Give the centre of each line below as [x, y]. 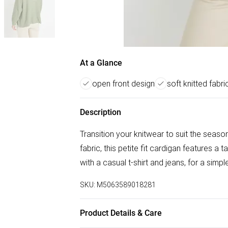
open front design [123, 83]
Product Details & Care [121, 213]
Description [101, 112]
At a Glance [101, 63]
